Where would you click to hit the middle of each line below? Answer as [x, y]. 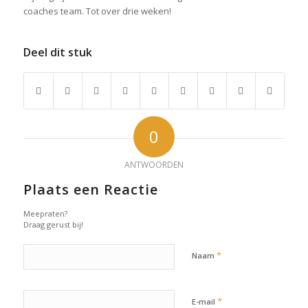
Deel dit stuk [57, 53]
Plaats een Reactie [90, 190]
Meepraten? [45, 214]
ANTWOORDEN [154, 165]
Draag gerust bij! [53, 225]
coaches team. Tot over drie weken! [97, 11]
